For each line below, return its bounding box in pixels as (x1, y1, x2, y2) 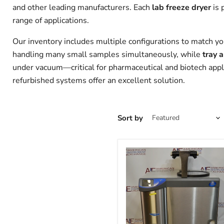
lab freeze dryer (152, 2, 211, 13)
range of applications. (12, 15, 89, 26)
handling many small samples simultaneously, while (12, 49, 202, 60)
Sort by (117, 112, 143, 123)
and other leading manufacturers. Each (12, 2, 152, 13)
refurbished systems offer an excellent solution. (12, 75, 185, 86)
